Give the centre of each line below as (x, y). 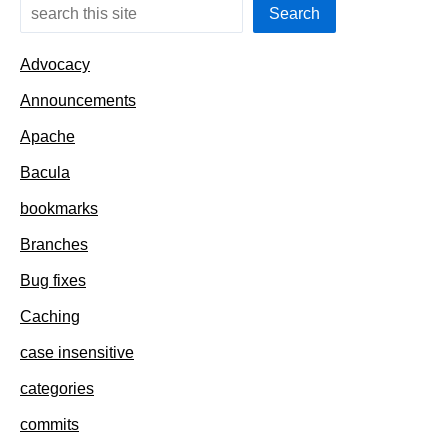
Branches (54, 245)
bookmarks (59, 209)
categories (57, 389)
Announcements (78, 101)
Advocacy (55, 65)
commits (49, 425)
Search (294, 14)
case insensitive (77, 353)
